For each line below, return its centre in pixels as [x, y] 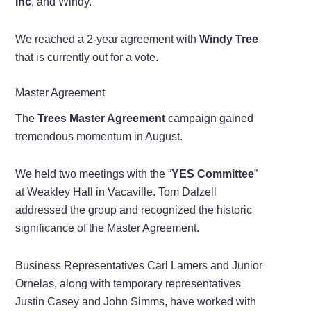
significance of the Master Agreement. [108, 228]
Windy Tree [229, 39]
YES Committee [213, 174]
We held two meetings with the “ [94, 174]
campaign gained [210, 118]
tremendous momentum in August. [99, 136]
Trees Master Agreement [102, 118]
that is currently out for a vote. [87, 57]
